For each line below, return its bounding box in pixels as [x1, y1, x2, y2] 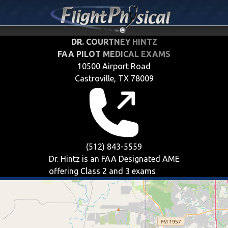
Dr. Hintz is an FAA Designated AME [48, 154, 180, 163]
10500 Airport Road [77, 62, 151, 71]
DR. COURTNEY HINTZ [71, 37, 157, 46]
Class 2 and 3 [80, 166, 130, 176]
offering [48, 166, 80, 176]
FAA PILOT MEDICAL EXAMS [58, 49, 170, 59]
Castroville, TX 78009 [74, 74, 154, 83]
